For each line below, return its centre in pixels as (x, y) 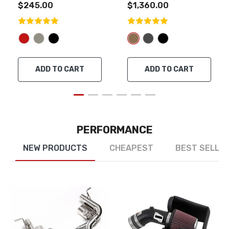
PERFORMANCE (114, 130)
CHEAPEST (131, 148)
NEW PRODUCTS (55, 148)
